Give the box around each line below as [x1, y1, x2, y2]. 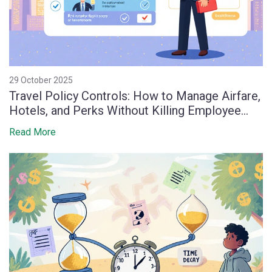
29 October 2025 [9, 75, 73, 86]
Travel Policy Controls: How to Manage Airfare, [9, 89, 260, 104]
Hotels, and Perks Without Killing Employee [9, 103, 241, 118]
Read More [9, 126, 56, 138]
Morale [9, 118, 47, 133]
